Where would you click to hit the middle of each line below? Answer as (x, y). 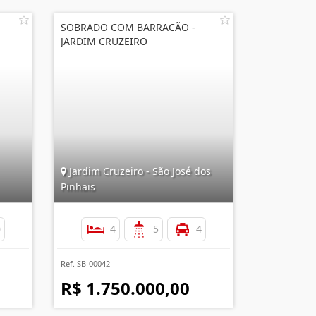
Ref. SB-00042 (85, 263)
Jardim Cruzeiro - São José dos (139, 171)
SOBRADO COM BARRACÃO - (128, 27)
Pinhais (78, 187)
